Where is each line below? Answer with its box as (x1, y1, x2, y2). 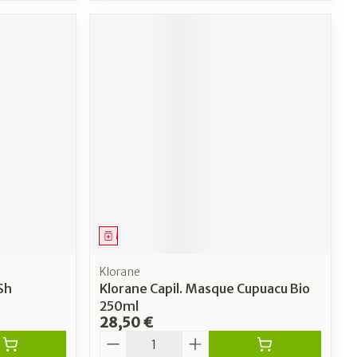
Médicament (116, 229, 177, 242)
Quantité (99, 330, 156, 347)
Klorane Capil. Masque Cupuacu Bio (100, 280, 311, 297)
